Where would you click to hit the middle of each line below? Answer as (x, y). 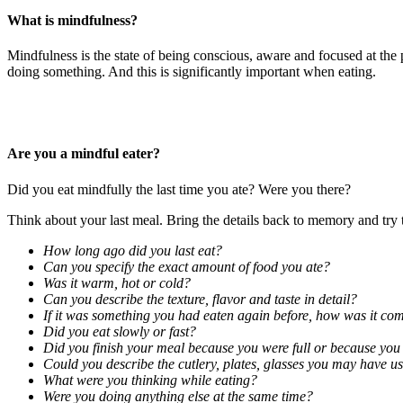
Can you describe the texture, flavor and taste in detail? (200, 299)
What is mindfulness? (72, 20)
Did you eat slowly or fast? (120, 331)
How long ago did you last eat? (133, 250)
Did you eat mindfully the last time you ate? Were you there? (179, 189)
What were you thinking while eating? (150, 380)
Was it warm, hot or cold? (117, 282)
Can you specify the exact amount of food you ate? (187, 266)
